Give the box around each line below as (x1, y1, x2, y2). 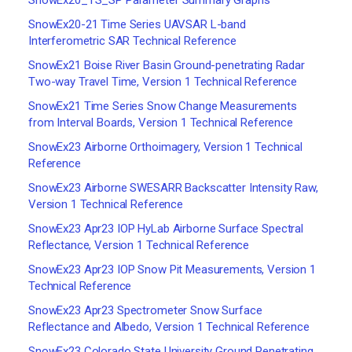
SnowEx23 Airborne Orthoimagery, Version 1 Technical (28, 140, 302, 154)
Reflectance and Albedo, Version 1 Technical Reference (28, 320, 310, 334)
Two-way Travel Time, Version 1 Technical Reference (28, 75, 297, 89)
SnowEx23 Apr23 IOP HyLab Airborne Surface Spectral (28, 222, 303, 236)
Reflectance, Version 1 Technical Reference (28, 238, 250, 252)
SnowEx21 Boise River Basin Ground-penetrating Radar (28, 58, 305, 72)
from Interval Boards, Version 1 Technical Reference (28, 115, 293, 130)
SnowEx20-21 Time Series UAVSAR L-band (28, 17, 246, 31)
